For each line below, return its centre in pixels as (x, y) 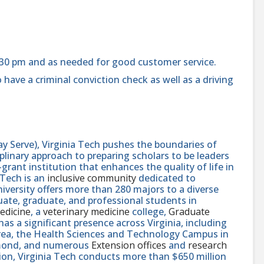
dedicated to (166, 178)
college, (149, 211)
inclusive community (92, 178)
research (207, 245)
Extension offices (129, 245)
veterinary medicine (86, 211)
